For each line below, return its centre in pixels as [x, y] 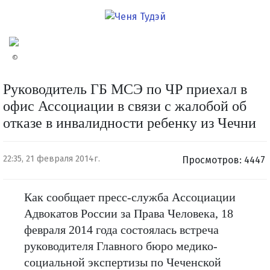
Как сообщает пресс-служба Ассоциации [130, 197]
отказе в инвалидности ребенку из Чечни [130, 123]
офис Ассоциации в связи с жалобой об [125, 106]
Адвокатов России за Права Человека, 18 [129, 213]
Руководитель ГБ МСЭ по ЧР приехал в [125, 89]
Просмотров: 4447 [224, 160]
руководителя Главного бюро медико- [121, 246]
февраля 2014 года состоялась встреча [121, 229]
